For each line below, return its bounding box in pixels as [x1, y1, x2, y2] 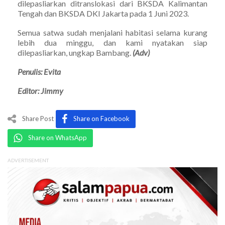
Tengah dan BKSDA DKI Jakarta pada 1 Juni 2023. [18, 8, 189, 18]
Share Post [22, 114, 54, 123]
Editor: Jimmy [18, 85, 63, 95]
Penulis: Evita [18, 66, 61, 76]
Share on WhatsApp [28, 133, 87, 142]
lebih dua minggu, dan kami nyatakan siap [18, 37, 207, 47]
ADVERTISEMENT [8, 157, 49, 163]
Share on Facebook [73, 114, 130, 123]
